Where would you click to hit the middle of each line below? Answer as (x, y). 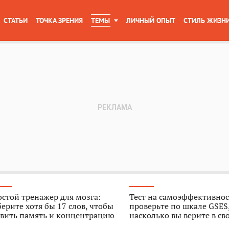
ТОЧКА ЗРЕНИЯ (59, 20)
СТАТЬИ (16, 20)
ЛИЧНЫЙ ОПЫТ (151, 20)
